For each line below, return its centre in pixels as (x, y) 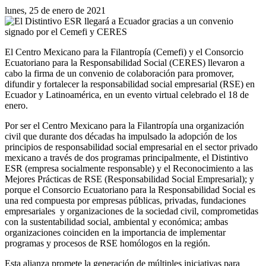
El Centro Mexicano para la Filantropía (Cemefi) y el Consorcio (124, 52)
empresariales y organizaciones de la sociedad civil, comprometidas (132, 211)
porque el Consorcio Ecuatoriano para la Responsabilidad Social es (130, 189)
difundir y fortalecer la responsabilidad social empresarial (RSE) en (130, 84)
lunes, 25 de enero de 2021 (55, 10)
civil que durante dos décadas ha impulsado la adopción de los (121, 136)
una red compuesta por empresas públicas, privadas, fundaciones (125, 200)
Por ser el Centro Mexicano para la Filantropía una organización (124, 125)
